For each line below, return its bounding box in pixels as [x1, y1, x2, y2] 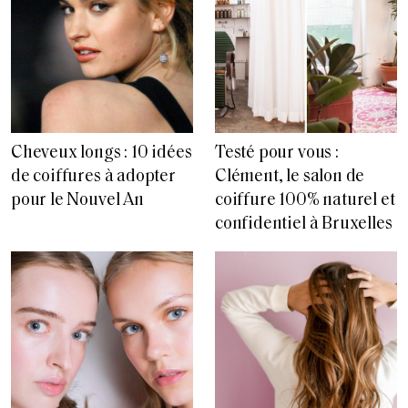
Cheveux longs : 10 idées [11, 144, 192, 162]
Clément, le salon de [215, 168, 365, 186]
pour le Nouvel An [11, 191, 144, 209]
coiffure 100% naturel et [215, 191, 395, 209]
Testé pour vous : [215, 144, 339, 162]
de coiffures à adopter [11, 168, 176, 186]
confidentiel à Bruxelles [215, 215, 393, 233]
